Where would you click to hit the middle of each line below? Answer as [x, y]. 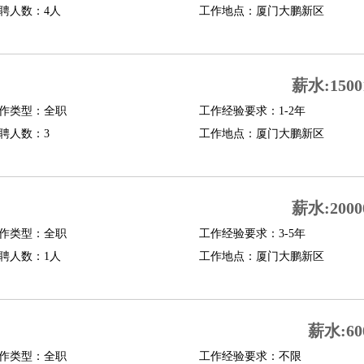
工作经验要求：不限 [250, 356]
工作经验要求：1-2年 [252, 111]
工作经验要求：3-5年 [252, 234]
